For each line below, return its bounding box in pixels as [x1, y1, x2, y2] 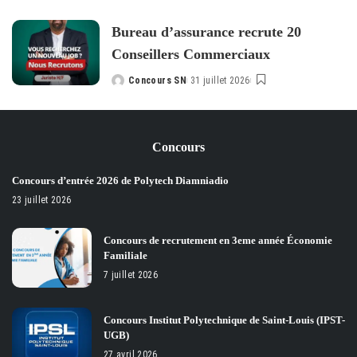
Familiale [104, 249, 147, 261]
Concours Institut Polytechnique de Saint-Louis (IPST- [104, 313, 345, 326]
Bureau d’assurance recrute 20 [112, 23, 301, 40]
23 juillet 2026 [12, 194, 72, 206]
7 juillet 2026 [104, 269, 159, 280]
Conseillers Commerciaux [112, 45, 270, 62]
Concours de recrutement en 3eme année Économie [104, 233, 332, 246]
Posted [111, 81, 144, 92]
